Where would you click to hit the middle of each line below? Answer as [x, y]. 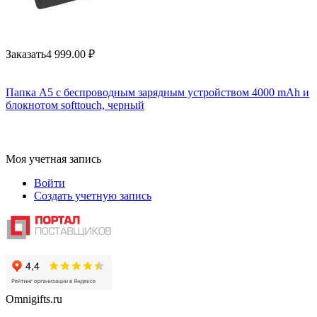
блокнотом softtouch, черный [75, 105]
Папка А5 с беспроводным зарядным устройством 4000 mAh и [157, 93]
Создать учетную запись [93, 196]
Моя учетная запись [53, 159]
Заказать [26, 54]
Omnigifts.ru [34, 299]
